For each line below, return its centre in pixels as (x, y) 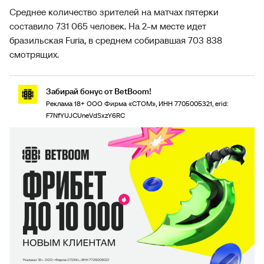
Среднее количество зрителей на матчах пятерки (114, 12)
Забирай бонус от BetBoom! (99, 91)
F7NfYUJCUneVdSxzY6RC (85, 115)
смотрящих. (34, 54)
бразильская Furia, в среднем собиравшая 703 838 (116, 40)
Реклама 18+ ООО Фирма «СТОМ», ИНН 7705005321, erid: (137, 103)
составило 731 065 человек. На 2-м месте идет (108, 26)
